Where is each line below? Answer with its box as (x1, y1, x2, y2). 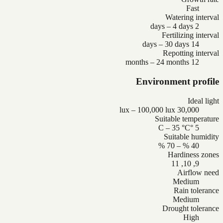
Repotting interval (163, 49, 219, 58)
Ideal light (188, 96, 219, 105)
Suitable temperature (155, 114, 219, 123)
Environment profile (136, 76, 219, 87)
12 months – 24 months (191, 58, 199, 67)
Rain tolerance (174, 186, 219, 195)
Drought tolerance (162, 204, 219, 213)
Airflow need (177, 168, 219, 177)
